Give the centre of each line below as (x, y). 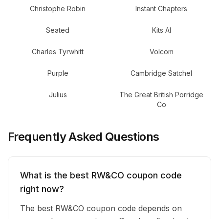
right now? (42, 189)
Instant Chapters (161, 9)
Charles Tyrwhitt (58, 52)
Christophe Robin (58, 9)
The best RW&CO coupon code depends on (101, 208)
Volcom (161, 52)
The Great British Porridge (161, 95)
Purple (58, 73)
